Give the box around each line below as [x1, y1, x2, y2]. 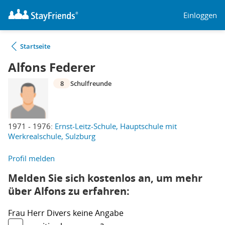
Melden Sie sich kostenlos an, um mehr [8, 171, 202, 185]
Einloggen [183, 10, 217, 20]
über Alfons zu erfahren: [8, 184, 130, 198]
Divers [47, 207, 73, 218]
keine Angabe [73, 207, 124, 218]
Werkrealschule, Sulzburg [8, 131, 95, 141]
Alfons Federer [8, 59, 95, 76]
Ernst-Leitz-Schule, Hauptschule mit [55, 121, 177, 131]
